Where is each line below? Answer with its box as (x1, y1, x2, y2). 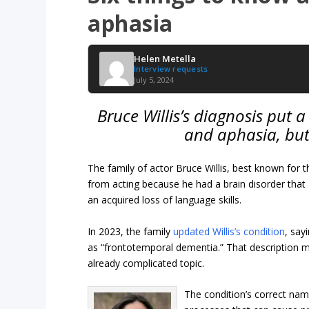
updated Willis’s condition (173, 224, 286, 238)
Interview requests (134, 63, 208, 74)
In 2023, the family (88, 224, 174, 238)
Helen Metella (134, 52, 197, 65)
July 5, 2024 (134, 74, 175, 85)
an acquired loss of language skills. (88, 193, 242, 207)
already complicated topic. (88, 256, 205, 270)
